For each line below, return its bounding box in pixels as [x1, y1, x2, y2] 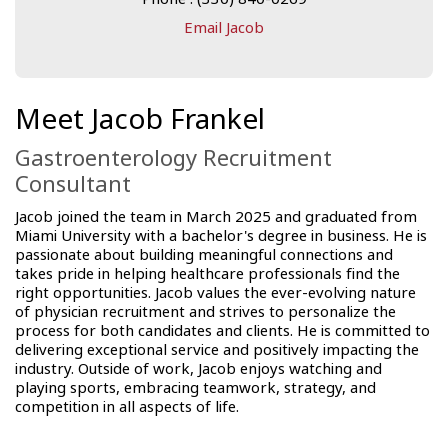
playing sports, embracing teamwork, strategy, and [15, 377, 376, 399]
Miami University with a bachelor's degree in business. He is [15, 225, 427, 247]
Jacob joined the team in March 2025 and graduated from [15, 206, 417, 228]
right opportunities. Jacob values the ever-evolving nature [15, 282, 416, 304]
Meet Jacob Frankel [15, 99, 265, 140]
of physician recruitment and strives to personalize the [15, 301, 396, 323]
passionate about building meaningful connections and [15, 244, 393, 266]
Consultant [15, 169, 131, 201]
